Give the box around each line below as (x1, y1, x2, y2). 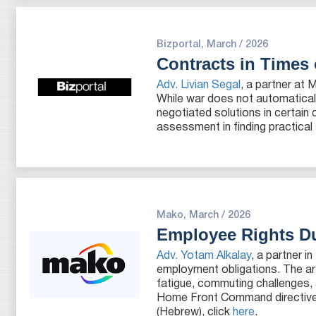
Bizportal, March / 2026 (157, 40, 269, 49)
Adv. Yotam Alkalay (157, 251, 252, 261)
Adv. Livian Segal (157, 80, 241, 90)
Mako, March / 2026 (157, 211, 251, 220)
